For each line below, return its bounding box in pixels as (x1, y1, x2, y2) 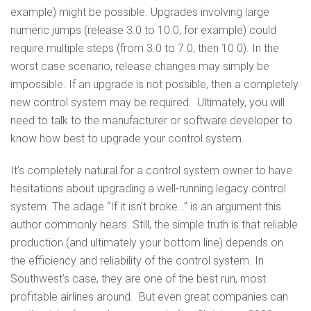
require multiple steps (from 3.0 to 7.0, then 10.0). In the (10, 41, 279, 55)
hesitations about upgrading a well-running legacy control (10, 181, 286, 195)
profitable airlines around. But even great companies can (10, 289, 288, 303)
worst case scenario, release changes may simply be (10, 59, 269, 73)
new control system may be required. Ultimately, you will (10, 95, 285, 109)
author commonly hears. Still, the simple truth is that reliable (10, 217, 298, 231)
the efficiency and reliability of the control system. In (10, 253, 264, 267)
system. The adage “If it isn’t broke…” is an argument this (10, 199, 281, 213)
